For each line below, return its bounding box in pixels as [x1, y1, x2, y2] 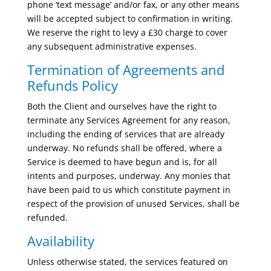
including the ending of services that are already [27, 128, 224, 140]
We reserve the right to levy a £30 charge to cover [27, 27, 227, 38]
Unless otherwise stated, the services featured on [27, 256, 228, 267]
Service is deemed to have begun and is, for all [27, 156, 217, 168]
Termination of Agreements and [27, 60, 224, 79]
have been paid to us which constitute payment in [27, 184, 230, 195]
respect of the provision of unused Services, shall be [27, 198, 240, 209]
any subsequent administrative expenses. [27, 41, 197, 52]
